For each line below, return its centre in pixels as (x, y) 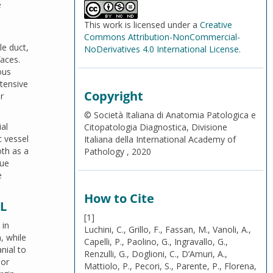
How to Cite (119, 198)
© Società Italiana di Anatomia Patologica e (170, 115)
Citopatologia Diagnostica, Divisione (156, 127)
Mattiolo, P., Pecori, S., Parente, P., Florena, (170, 266)
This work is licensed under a (142, 25)
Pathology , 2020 (118, 151)
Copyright (114, 96)
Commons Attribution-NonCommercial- (162, 37)
